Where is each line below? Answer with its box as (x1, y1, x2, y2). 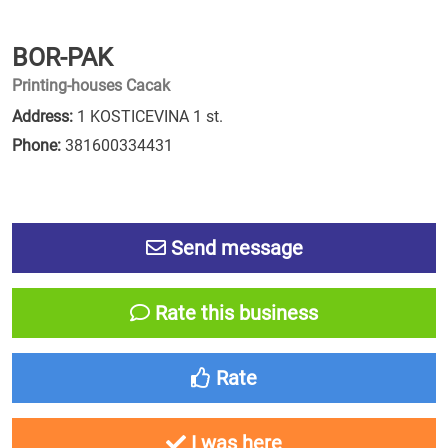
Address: (12, 107, 73, 126)
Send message (165, 236, 303, 260)
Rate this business (150, 301, 318, 325)
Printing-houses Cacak (12, 76, 170, 95)
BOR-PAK (12, 43, 113, 72)
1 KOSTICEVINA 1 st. (73, 107, 223, 126)
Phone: (12, 136, 61, 155)
